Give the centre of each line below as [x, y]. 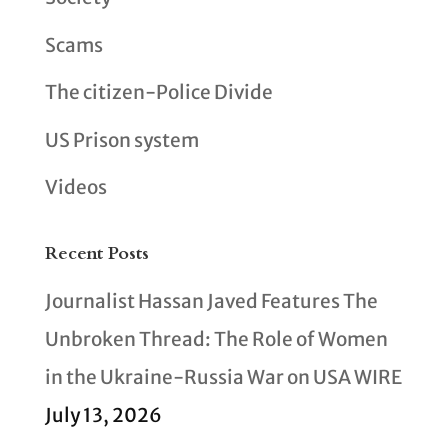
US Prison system [121, 139]
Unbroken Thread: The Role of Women [216, 339]
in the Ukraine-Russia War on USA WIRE [223, 377]
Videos [75, 187]
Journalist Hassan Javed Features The [211, 301]
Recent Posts [96, 254]
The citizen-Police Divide [158, 92]
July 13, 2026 [103, 415]
